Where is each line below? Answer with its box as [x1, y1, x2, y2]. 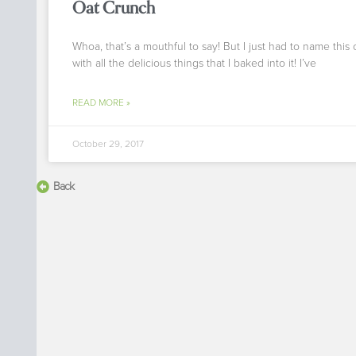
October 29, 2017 [72, 137, 144, 149]
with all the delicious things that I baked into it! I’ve [72, 56, 316, 70]
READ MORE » [72, 96, 130, 108]
